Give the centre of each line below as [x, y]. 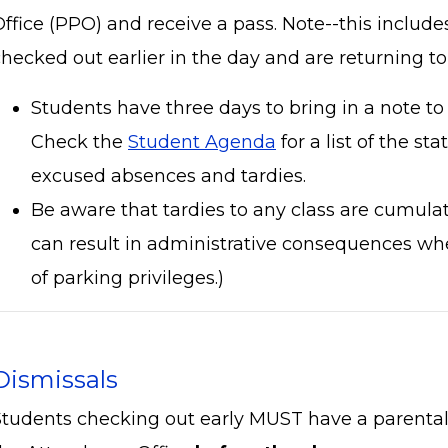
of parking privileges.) [127, 277]
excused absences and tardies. [168, 175]
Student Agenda [202, 141]
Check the [79, 141]
